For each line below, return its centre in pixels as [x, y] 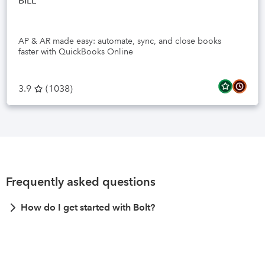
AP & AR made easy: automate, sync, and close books [120, 41]
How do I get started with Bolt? [88, 207]
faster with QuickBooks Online [76, 51]
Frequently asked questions [81, 182]
